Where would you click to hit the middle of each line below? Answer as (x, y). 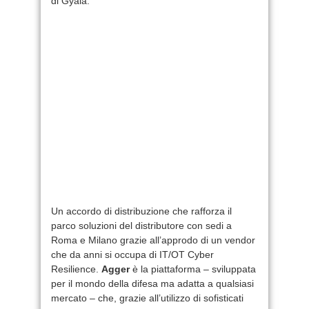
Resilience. (76, 269)
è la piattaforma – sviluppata (193, 269)
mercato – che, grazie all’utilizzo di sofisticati (147, 298)
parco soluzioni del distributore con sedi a (141, 225)
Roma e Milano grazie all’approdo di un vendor (153, 240)
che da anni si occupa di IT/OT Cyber (132, 254)
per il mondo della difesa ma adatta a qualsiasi (152, 283)
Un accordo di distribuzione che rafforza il (141, 211)
